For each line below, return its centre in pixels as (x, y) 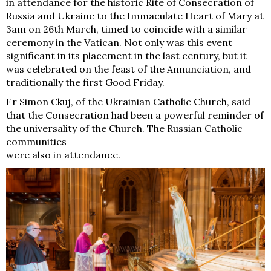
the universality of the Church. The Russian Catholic (124, 128)
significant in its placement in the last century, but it (126, 55)
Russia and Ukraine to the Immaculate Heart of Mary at (135, 15)
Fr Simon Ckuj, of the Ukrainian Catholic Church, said (128, 101)
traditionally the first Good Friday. (85, 82)
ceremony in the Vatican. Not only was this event (119, 42)
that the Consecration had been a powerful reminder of (135, 115)
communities (36, 141)
